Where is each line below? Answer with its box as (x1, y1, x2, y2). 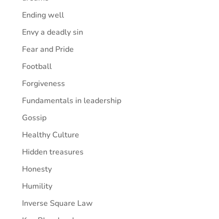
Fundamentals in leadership (22, 95, 121, 106)
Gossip (22, 112, 46, 123)
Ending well (22, 10, 64, 21)
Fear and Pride (22, 44, 74, 55)
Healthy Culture (22, 130, 79, 140)
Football (22, 61, 52, 72)
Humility (22, 181, 52, 192)
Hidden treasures (22, 147, 84, 157)
